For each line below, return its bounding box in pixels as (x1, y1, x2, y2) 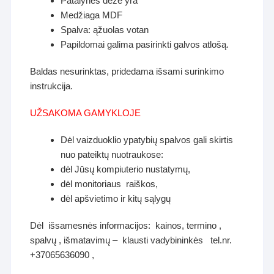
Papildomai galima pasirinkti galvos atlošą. (61, 39, 229, 50)
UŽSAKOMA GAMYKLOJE (30, 108, 141, 119)
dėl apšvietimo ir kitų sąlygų (61, 193, 171, 204)
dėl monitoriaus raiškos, (61, 179, 158, 190)
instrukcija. (30, 81, 73, 92)
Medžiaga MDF (61, 10, 123, 21)
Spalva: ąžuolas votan (61, 24, 149, 35)
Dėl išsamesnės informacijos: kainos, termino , (30, 220, 222, 231)
